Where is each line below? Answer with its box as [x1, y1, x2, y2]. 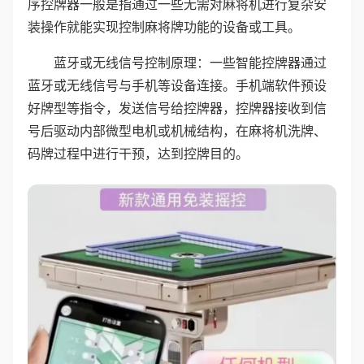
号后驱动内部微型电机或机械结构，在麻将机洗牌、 [28, 123, 327, 139]
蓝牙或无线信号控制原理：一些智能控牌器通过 [54, 54, 327, 71]
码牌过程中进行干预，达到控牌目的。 [28, 145, 249, 162]
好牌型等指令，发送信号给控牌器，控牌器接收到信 [28, 100, 327, 116]
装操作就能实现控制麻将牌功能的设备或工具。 [28, 19, 301, 35]
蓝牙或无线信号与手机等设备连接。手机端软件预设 [28, 77, 327, 93]
